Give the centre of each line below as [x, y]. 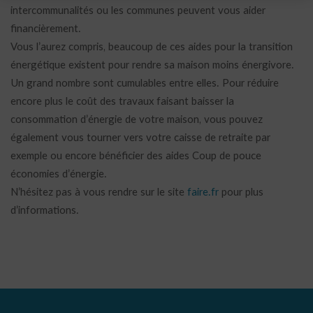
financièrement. [46, 29]
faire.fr [203, 192]
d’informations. [45, 211]
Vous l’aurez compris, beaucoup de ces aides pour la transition [152, 47]
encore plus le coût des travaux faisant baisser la [122, 102]
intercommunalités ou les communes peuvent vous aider [138, 11]
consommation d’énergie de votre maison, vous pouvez [137, 120]
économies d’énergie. [59, 174]
